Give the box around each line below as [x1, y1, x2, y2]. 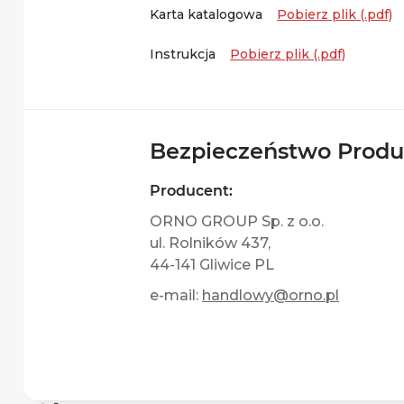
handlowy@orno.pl [202, 287, 339, 304]
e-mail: [150, 287, 202, 304]
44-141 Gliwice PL [150, 256, 274, 273]
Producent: [150, 182, 233, 199]
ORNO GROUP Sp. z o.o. [150, 213, 324, 230]
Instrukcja [150, 46, 216, 62]
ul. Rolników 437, [150, 234, 271, 252]
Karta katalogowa [150, 6, 262, 23]
